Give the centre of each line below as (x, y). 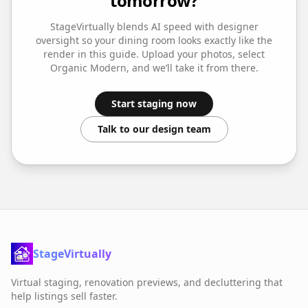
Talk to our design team (154, 129)
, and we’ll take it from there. (192, 67)
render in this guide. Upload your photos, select (154, 54)
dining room (147, 40)
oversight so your (77, 40)
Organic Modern (88, 67)
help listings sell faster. (64, 296)
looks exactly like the (224, 40)
